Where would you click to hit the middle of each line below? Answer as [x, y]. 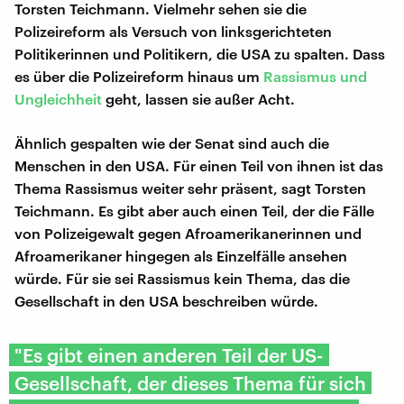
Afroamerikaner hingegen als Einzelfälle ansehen [181, 255]
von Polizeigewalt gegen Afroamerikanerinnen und [188, 233]
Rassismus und [315, 76]
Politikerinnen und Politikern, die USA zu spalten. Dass [200, 53]
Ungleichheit [58, 98]
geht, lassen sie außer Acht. [198, 98]
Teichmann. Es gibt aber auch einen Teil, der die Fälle [194, 210]
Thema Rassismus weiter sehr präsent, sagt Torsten [190, 188]
